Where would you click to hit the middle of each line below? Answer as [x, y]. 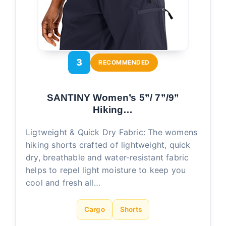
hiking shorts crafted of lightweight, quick [108, 145]
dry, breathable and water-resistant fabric [107, 157]
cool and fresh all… [63, 182]
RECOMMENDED [124, 62]
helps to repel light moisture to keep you [106, 170]
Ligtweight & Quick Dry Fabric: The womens [112, 132]
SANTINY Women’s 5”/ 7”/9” [113, 97]
